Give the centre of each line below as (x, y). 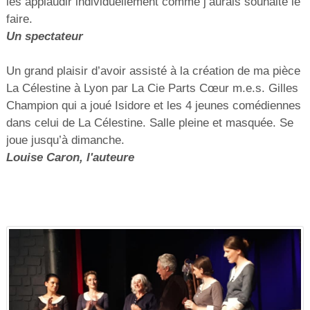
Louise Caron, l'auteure (70, 158)
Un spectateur (44, 37)
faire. (19, 19)
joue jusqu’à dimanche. (65, 140)
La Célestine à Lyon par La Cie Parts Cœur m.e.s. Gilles (152, 89)
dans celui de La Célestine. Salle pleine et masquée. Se (149, 123)
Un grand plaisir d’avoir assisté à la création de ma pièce (153, 71)
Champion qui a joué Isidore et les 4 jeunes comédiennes (153, 106)
